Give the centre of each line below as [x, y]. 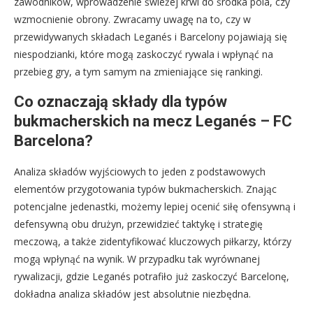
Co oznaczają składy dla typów [121, 101]
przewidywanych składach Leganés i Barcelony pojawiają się [151, 36]
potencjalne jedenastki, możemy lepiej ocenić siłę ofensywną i [155, 206]
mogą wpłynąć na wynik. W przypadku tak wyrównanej [137, 259]
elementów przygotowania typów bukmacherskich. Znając [145, 189]
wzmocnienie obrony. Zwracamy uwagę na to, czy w [132, 19]
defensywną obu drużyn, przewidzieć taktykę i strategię [138, 224]
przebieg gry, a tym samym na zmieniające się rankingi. [138, 71]
